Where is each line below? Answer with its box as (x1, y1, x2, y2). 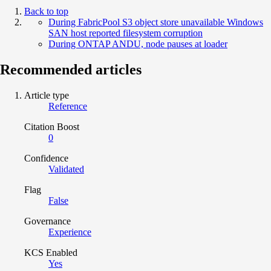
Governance (24, 215, 71, 226)
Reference (48, 100, 87, 111)
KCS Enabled (24, 247, 77, 258)
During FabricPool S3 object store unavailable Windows (48, 16, 263, 27)
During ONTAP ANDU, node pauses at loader (48, 38, 227, 49)
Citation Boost (24, 121, 79, 132)
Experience (48, 226, 91, 237)
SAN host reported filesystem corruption (48, 27, 203, 38)
